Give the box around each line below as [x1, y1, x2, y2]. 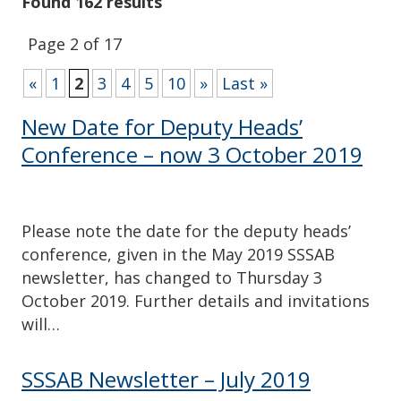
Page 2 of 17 [28, 32, 122, 55]
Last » [222, 72, 268, 94]
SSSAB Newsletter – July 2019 [21, 363, 311, 394]
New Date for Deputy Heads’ [21, 111, 303, 141]
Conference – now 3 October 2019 [21, 139, 363, 169]
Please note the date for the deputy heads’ [21, 219, 351, 242]
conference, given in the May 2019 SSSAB [21, 243, 335, 265]
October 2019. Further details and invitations [21, 289, 370, 311]
